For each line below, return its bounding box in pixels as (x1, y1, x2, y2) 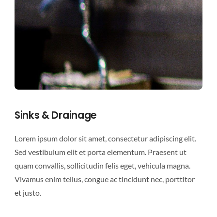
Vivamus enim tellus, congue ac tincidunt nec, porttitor (14, 174, 195, 184)
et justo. (14, 188, 41, 198)
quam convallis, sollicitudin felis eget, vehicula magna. (14, 161, 190, 170)
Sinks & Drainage (14, 108, 97, 123)
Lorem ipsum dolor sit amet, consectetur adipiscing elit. (14, 134, 196, 143)
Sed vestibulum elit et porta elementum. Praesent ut (14, 147, 186, 157)
